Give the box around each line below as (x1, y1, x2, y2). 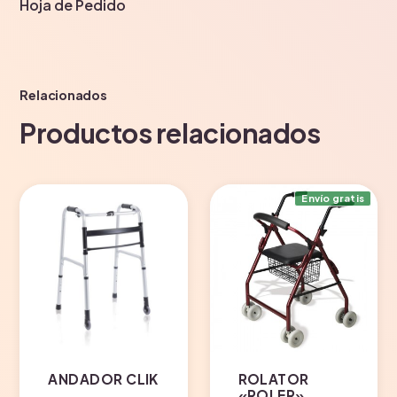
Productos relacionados (19, 116, 321, 151)
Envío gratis (301, 192, 365, 205)
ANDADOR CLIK (48, 370, 159, 388)
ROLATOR (237, 370, 309, 388)
